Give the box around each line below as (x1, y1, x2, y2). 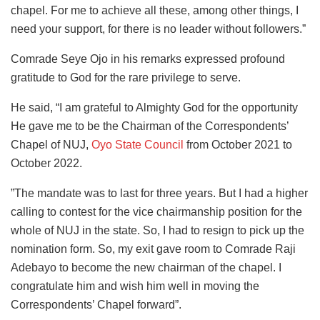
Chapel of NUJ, (11, 139, 91, 151)
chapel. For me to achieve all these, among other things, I (11, 4, 299, 17)
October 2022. (11, 157, 82, 170)
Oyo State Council (91, 139, 184, 151)
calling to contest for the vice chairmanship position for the (11, 206, 302, 219)
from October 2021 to (184, 139, 292, 151)
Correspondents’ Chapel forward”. (11, 299, 181, 311)
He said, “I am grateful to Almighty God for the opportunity (11, 101, 298, 114)
